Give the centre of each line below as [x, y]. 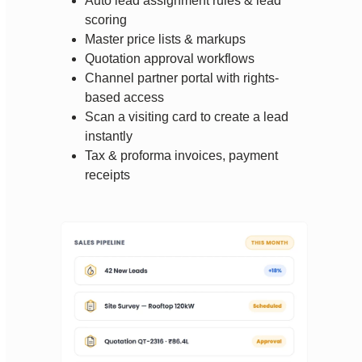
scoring [106, 20]
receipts [108, 175]
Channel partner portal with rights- [182, 78]
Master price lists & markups [166, 40]
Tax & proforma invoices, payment [182, 156]
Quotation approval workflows [170, 59]
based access [125, 98]
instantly [109, 137]
